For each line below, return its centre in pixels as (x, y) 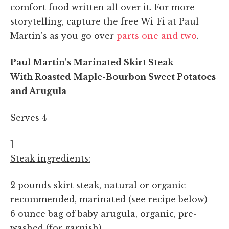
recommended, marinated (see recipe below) (109, 199)
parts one (138, 36)
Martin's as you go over (63, 36)
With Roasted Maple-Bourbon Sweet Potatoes (113, 76)
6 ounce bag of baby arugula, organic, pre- (104, 213)
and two (179, 36)
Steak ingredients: (50, 158)
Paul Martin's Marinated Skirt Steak (92, 62)
